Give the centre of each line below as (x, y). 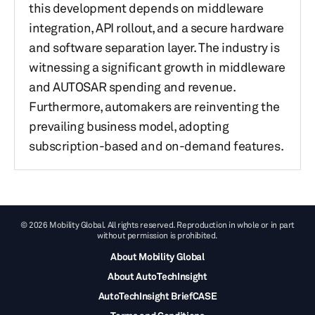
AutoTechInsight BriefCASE (157, 296)
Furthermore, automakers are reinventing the (154, 106)
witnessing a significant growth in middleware (157, 67)
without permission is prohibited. (157, 235)
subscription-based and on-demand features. (156, 146)
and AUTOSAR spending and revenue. (132, 86)
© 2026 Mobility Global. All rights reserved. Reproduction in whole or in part (157, 225)
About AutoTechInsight (157, 276)
